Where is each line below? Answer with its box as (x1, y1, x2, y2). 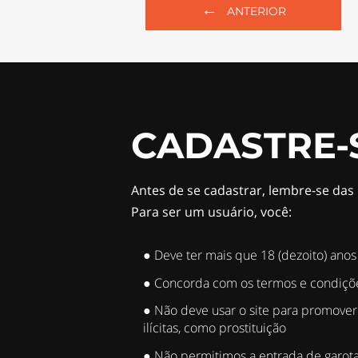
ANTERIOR (217, 4, 286, 18)
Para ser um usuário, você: (131, 202, 292, 221)
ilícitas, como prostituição (143, 319, 287, 337)
